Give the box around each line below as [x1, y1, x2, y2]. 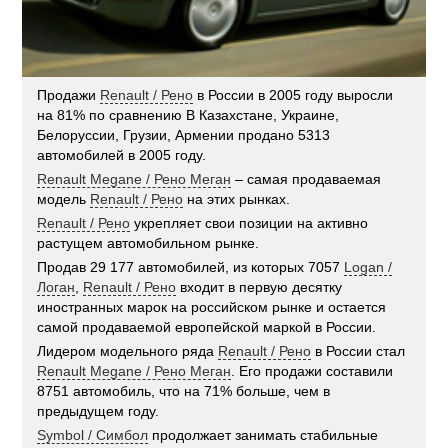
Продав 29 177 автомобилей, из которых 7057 [37, 259, 345, 276]
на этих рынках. [183, 191, 291, 208]
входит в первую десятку [176, 279, 343, 296]
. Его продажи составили [231, 363, 394, 380]
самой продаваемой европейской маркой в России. [37, 319, 377, 336]
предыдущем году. [37, 403, 160, 420]
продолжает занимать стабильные [148, 427, 379, 444]
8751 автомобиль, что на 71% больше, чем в [37, 383, 331, 400]
